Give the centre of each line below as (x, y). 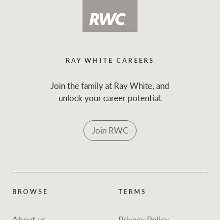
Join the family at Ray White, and (110, 85)
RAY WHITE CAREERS (110, 61)
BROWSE (30, 192)
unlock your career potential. (110, 97)
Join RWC (110, 130)
